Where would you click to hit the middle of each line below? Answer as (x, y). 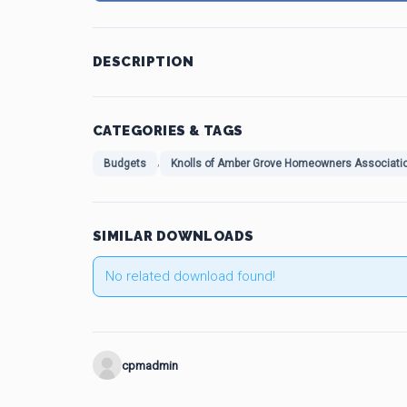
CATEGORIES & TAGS (168, 131)
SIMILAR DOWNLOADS (174, 236)
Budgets (125, 164)
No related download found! (190, 276)
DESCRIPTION (143, 62)
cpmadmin (150, 365)
